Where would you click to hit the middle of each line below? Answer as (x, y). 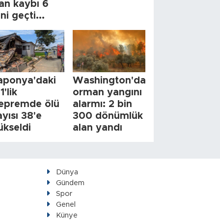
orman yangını (108, 92)
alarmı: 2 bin (103, 104)
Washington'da (110, 80)
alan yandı (98, 127)
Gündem (70, 183)
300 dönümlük (108, 116)
